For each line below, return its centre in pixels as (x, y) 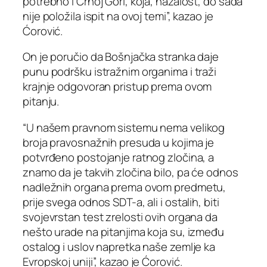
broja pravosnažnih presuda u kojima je (119, 142)
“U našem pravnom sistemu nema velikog (124, 127)
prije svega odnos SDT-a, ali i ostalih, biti (121, 202)
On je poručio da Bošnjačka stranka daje (121, 57)
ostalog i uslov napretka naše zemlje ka (119, 246)
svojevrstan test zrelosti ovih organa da (120, 217)
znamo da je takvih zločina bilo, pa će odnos (131, 172)
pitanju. (41, 102)
